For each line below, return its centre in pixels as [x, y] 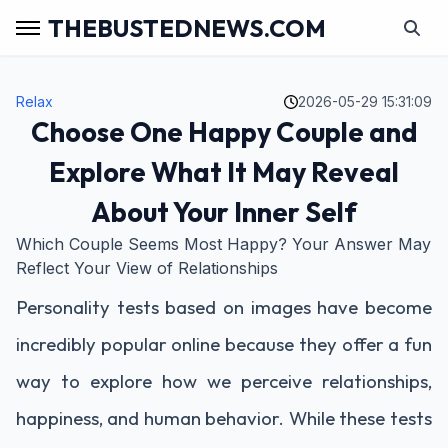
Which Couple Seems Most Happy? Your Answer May [223, 244]
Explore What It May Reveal [223, 172]
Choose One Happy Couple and [223, 132]
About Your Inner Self [223, 212]
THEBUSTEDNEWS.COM [187, 27]
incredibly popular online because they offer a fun [224, 344]
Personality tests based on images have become [224, 307]
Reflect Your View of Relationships [147, 268]
